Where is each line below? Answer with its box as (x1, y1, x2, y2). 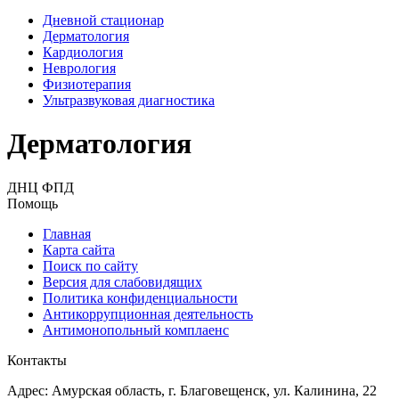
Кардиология (43, 45, 123, 60)
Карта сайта (43, 241, 115, 257)
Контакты (7, 352, 67, 368)
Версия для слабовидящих (43, 273, 202, 289)
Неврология (43, 61, 116, 76)
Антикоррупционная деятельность (43, 305, 253, 322)
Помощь (7, 195, 58, 211)
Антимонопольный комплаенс (43, 322, 229, 338)
